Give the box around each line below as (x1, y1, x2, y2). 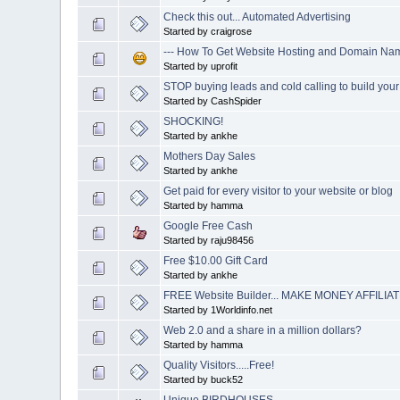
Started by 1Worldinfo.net (163, 304, 273, 315)
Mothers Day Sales (163, 149, 256, 162)
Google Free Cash (163, 219, 254, 232)
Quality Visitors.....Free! (163, 358, 275, 371)
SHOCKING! (163, 114, 224, 128)
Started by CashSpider (163, 95, 262, 106)
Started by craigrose (163, 25, 253, 37)
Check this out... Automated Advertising (163, 10, 352, 23)
